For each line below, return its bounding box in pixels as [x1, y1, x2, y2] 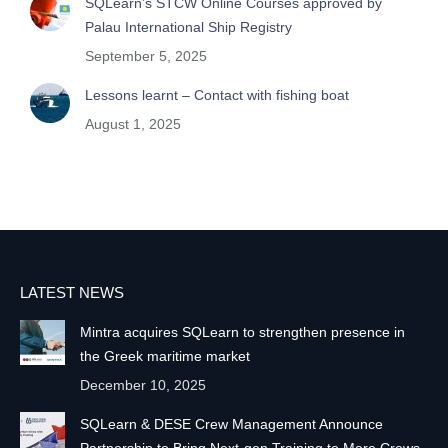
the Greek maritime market [80, 348, 250, 365]
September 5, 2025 [85, 48, 207, 65]
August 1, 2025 [85, 116, 181, 133]
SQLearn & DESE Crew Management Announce [80, 416, 383, 433]
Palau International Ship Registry [85, 19, 292, 36]
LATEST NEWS [20, 284, 124, 302]
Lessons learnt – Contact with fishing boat [85, 87, 349, 104]
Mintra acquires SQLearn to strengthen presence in [80, 324, 405, 341]
